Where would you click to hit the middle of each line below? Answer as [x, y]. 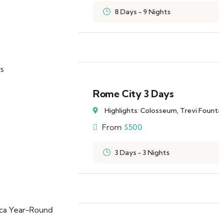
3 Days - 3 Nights [142, 153]
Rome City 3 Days [133, 94]
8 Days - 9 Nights [143, 12]
